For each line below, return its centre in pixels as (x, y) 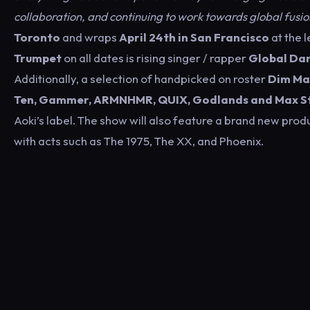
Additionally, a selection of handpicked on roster (141, 79)
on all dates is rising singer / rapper (155, 58)
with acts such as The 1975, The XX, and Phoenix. (139, 141)
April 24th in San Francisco (194, 37)
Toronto (37, 37)
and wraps (90, 37)
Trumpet (38, 58)
